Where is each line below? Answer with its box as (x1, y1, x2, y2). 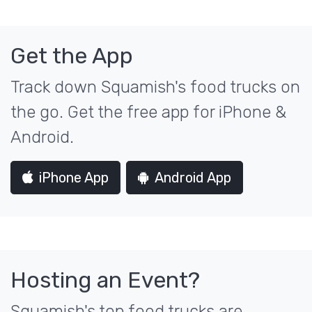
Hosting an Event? (10, 267, 200, 293)
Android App (155, 169, 231, 186)
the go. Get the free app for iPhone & (10, 102, 286, 122)
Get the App (10, 42, 133, 69)
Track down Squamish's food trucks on (10, 77, 300, 97)
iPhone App (39, 169, 109, 186)
